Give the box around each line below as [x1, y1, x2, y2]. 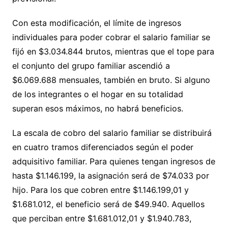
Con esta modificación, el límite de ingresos [12, 17, 181, 28]
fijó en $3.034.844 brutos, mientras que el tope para [12, 46, 214, 56]
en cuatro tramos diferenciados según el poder [12, 141, 193, 152]
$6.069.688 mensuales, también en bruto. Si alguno [12, 74, 210, 85]
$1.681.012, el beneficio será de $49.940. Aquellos [12, 198, 205, 209]
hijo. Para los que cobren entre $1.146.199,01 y [12, 184, 189, 195]
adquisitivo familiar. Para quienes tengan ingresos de [12, 156, 215, 166]
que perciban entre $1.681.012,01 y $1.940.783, [12, 213, 191, 223]
